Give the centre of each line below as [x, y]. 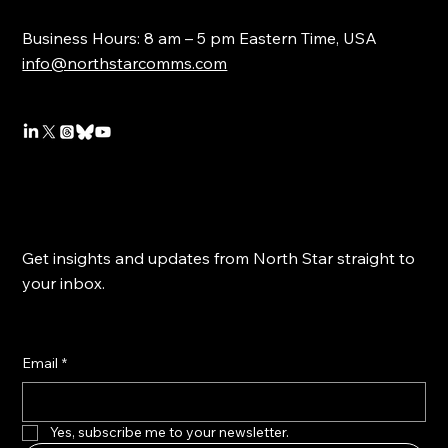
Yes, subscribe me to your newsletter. [170, 432]
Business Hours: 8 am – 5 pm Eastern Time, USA [200, 37]
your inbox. [64, 282]
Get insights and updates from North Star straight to [219, 257]
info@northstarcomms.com [125, 62]
